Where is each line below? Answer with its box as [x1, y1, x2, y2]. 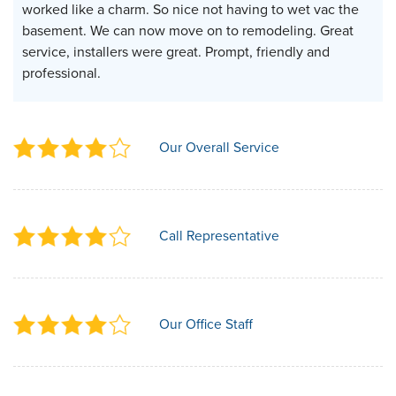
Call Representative [159, 225, 279, 246]
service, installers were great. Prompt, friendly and [22, 41, 330, 62]
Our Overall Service [159, 136, 279, 157]
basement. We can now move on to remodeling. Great [22, 19, 354, 41]
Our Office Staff [159, 313, 253, 334]
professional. [22, 62, 101, 83]
